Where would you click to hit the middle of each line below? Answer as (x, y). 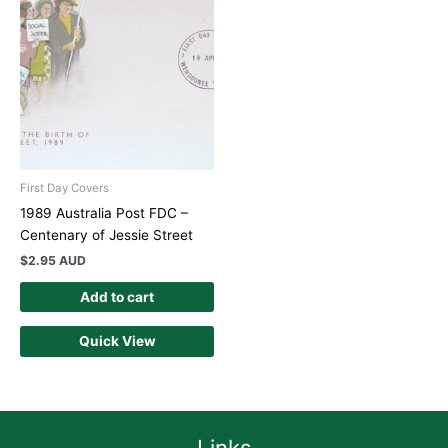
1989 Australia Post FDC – (104, 212)
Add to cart (117, 296)
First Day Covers (64, 188)
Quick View (117, 340)
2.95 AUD (57, 260)
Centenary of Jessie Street (106, 234)
